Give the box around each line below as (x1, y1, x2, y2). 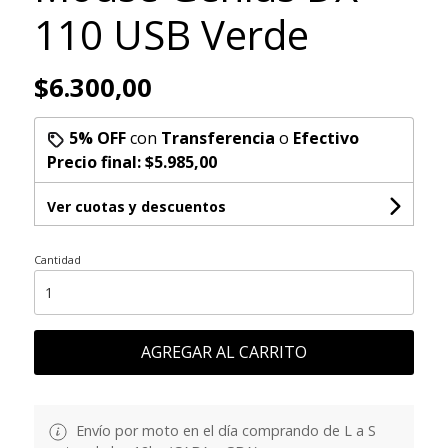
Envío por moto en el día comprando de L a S (71, 420, 376, 440)
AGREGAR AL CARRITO (140, 340, 307, 363)
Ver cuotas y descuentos (46, 196, 226, 216)
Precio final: (46, 150, 145, 173)
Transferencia (160, 126, 275, 149)
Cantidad (33, 251, 81, 267)
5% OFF (68, 126, 126, 149)
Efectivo (292, 126, 359, 149)
